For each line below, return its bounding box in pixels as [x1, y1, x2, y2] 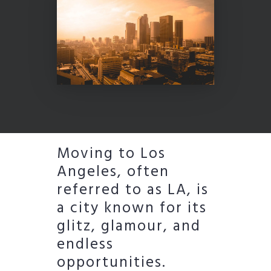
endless [57, 233, 114, 258]
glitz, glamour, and [57, 215, 201, 240]
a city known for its [57, 197, 207, 221]
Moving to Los [57, 142, 166, 167]
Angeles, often [57, 160, 169, 185]
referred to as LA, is [57, 178, 209, 203]
